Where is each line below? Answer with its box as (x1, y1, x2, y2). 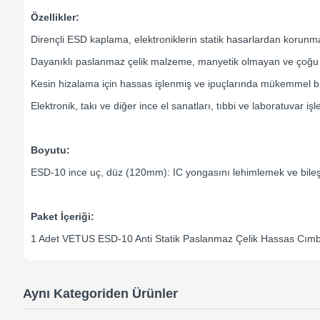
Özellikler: (31, 11, 79, 24)
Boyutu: (31, 144, 70, 156)
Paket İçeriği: (31, 211, 94, 223)
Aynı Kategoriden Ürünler (23, 286, 178, 301)
